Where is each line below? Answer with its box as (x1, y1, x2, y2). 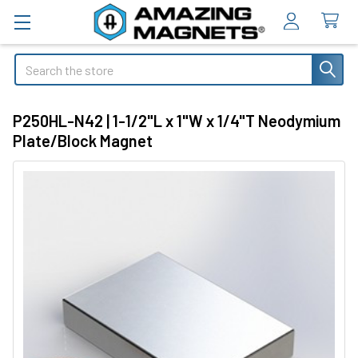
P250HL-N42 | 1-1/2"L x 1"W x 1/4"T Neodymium (13, 110, 340, 130)
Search (14, 55, 51, 70)
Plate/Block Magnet (13, 130, 153, 150)
